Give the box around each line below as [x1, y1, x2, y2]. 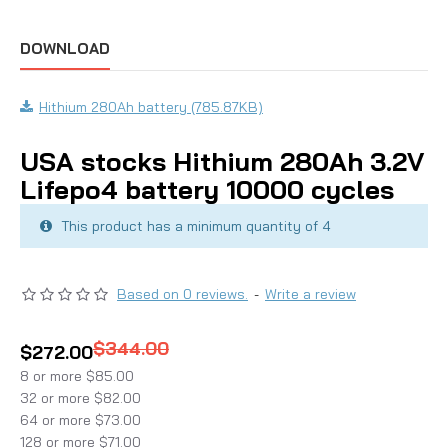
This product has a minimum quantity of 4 [57, 217, 331, 235]
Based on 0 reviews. [117, 285, 248, 303]
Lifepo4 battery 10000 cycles [20, 173, 394, 206]
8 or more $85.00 [20, 367, 134, 385]
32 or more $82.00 [20, 389, 141, 407]
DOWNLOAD [20, 39, 110, 58]
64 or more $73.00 [20, 411, 141, 429]
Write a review [265, 285, 356, 303]
